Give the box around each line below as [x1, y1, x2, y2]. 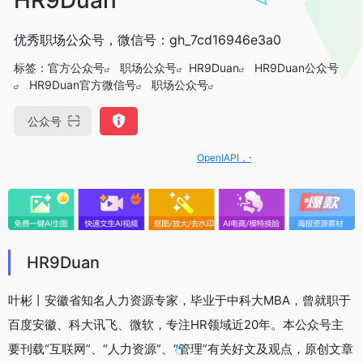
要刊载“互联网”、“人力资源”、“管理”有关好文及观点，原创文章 [8, 341, 353, 357]
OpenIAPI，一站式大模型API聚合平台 [173, 151, 339, 164]
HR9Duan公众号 [254, 60, 339, 75]
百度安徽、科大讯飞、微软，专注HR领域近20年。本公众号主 [8, 317, 344, 333]
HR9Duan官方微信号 [29, 77, 136, 92]
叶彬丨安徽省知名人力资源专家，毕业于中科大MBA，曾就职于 [8, 293, 351, 309]
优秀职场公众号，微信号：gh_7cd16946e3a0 [14, 31, 281, 48]
